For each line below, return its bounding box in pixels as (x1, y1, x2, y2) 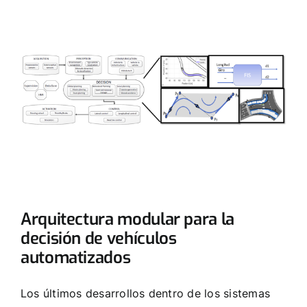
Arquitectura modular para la (21, 208, 234, 230)
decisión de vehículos (21, 227, 177, 249)
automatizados (21, 246, 131, 269)
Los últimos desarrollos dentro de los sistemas (21, 286, 271, 300)
